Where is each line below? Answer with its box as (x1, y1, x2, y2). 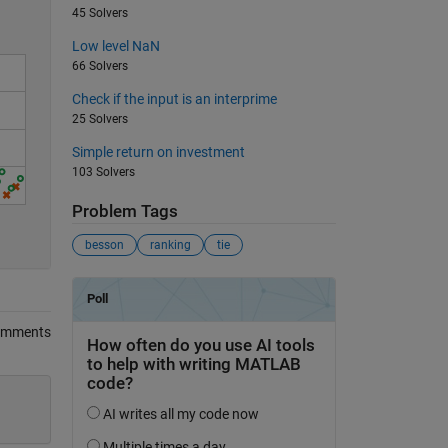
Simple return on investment (71, 143, 245, 160)
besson (84, 238, 124, 253)
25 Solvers (71, 111, 128, 126)
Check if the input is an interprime (71, 90, 277, 107)
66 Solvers (71, 58, 128, 73)
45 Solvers (71, 5, 128, 20)
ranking (149, 238, 191, 253)
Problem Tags (71, 201, 178, 221)
